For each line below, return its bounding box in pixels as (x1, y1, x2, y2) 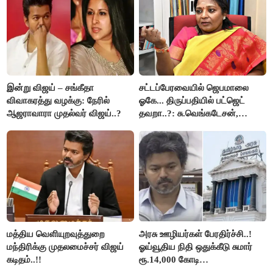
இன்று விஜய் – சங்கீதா (7, 82, 94, 93)
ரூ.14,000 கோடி (139, 254, 200, 264)
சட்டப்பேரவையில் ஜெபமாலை (139, 82, 249, 93)
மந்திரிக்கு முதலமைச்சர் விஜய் (7, 241, 124, 252)
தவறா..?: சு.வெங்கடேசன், (139, 108, 239, 118)
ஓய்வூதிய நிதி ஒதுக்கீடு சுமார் (139, 241, 253, 252)
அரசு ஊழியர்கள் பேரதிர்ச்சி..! (139, 229, 252, 239)
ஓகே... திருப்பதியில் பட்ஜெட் (139, 95, 246, 105)
